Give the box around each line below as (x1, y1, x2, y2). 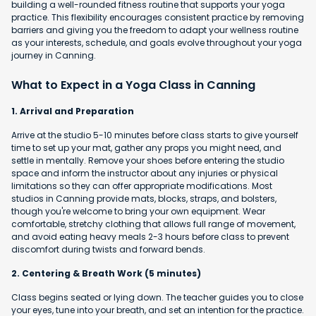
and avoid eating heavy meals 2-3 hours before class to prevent (11, 230, 289, 243)
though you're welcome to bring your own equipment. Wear (11, 205, 265, 217)
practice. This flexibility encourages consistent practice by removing (11, 11, 304, 23)
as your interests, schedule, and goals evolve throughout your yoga (11, 36, 302, 49)
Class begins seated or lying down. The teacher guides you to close (11, 291, 303, 303)
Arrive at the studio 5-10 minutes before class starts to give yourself (11, 128, 298, 141)
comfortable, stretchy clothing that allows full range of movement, (11, 217, 296, 230)
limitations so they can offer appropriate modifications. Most (11, 179, 272, 192)
